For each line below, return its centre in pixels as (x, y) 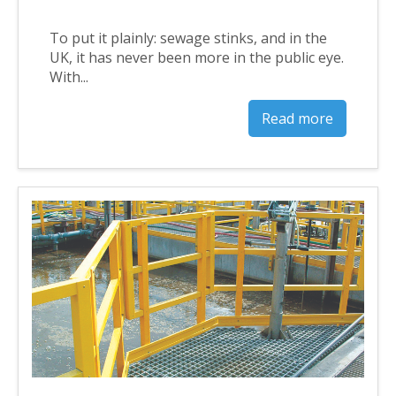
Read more (297, 118)
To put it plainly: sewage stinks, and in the (188, 38)
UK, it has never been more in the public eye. (197, 57)
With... (69, 76)
